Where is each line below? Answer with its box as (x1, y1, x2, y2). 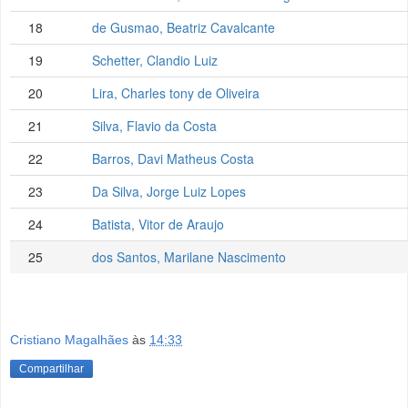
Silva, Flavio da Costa (92, 117, 217, 136)
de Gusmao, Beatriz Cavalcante (92, 18, 275, 37)
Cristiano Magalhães (10, 331, 128, 347)
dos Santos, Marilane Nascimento (92, 248, 286, 267)
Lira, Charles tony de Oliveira (92, 84, 260, 103)
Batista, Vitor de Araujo (92, 215, 224, 234)
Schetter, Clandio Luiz (92, 51, 218, 70)
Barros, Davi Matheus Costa (92, 149, 254, 168)
